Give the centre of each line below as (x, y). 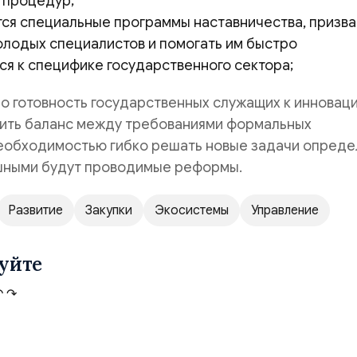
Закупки (109, 210)
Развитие (35, 210)
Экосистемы (192, 210)
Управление (285, 210)
